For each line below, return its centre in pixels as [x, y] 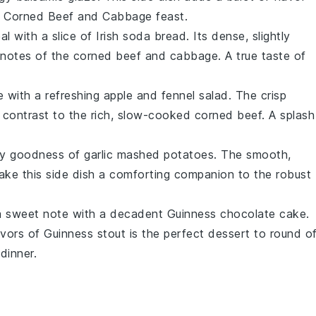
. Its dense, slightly [238, 36]
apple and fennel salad [166, 95]
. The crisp [257, 95]
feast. [170, 16]
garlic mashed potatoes [149, 154]
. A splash [288, 115]
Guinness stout [85, 233]
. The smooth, [253, 154]
